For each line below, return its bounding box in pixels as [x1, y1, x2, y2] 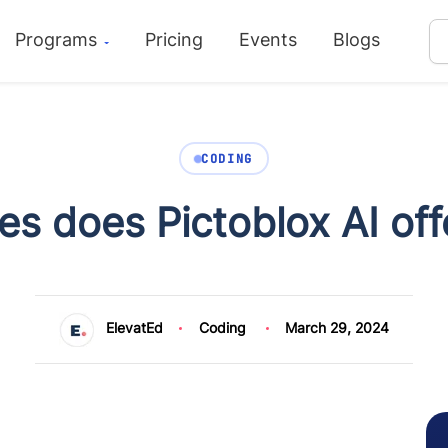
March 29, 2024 [285, 319, 390, 337]
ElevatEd [105, 319, 163, 337]
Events [238, 29, 297, 50]
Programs [15, 29, 103, 50]
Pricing [144, 29, 203, 50]
